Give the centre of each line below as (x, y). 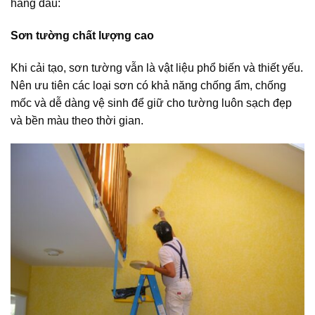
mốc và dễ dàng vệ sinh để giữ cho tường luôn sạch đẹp (151, 103)
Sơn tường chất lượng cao (82, 35)
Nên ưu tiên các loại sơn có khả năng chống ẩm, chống (148, 85)
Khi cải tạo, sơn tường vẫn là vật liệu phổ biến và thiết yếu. (157, 67)
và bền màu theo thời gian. (77, 120)
